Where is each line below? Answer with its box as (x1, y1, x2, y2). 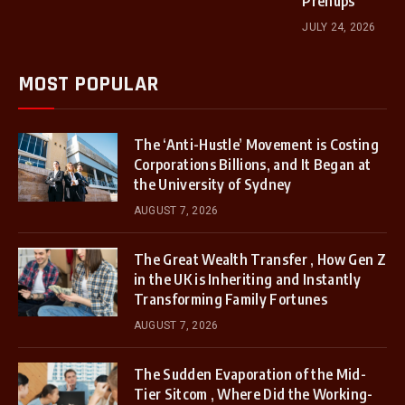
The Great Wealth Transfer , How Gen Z (134, 250, 386, 268)
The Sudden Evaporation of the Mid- (134, 365, 366, 383)
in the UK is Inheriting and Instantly (134, 270, 361, 288)
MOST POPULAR (18, 71, 159, 98)
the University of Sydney (134, 175, 292, 193)
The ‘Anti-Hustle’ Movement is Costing (134, 136, 379, 154)
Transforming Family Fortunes (134, 290, 327, 308)
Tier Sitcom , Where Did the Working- (134, 385, 373, 403)
